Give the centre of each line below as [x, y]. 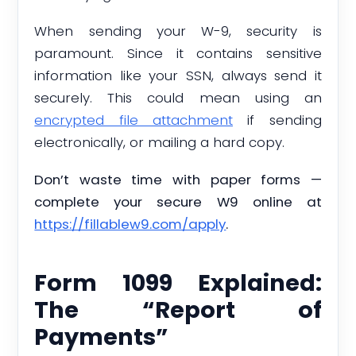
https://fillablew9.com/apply [130, 224]
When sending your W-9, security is [178, 31]
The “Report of [178, 310]
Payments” [102, 337]
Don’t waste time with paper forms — [178, 179]
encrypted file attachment [133, 120]
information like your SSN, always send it [178, 76]
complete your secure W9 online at [178, 201]
